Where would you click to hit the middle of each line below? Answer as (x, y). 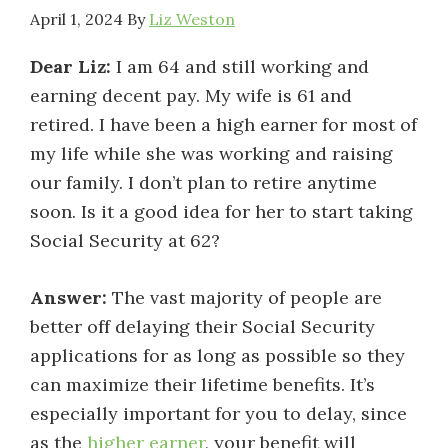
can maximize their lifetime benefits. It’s (202, 384)
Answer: (68, 297)
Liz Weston (192, 19)
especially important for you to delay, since (218, 413)
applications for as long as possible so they (217, 355)
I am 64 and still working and (240, 66)
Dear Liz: (70, 66)
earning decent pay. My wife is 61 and (191, 95)
